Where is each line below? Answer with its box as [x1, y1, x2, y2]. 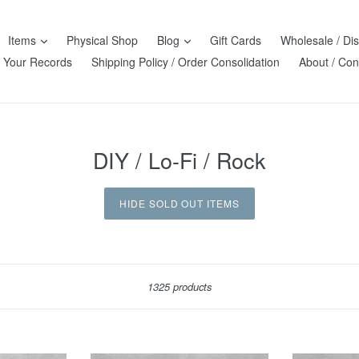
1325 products [147, 278, 212, 294]
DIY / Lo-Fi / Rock [93, 144, 266, 175]
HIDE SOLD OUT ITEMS [119, 196, 240, 210]
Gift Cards [210, 32, 261, 48]
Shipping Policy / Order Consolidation [91, 54, 280, 70]
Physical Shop [67, 32, 138, 48]
